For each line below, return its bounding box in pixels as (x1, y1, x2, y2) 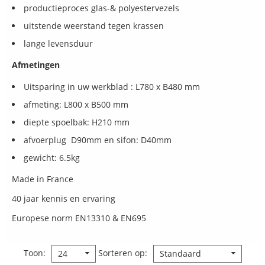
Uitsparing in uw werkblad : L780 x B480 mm (24, 81, 200, 93)
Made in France (12, 173, 73, 185)
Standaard (159, 248, 201, 260)
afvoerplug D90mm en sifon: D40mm (24, 134, 172, 146)
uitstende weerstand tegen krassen (24, 20, 166, 32)
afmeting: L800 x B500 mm (24, 99, 128, 111)
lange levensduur (24, 38, 95, 50)
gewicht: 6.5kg (24, 152, 80, 164)
